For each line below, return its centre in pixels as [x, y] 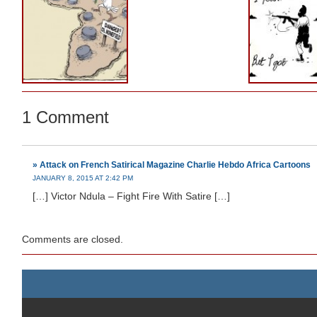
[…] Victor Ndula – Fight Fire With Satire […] [131, 196]
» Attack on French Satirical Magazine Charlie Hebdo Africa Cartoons [172, 165]
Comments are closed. [73, 239]
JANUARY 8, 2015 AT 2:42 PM [83, 178]
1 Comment [65, 117]
